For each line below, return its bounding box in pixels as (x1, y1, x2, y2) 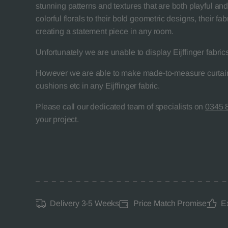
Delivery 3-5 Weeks (50, 199, 120, 208)
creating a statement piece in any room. (36, 27, 174, 36)
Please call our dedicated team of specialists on (36, 102, 206, 111)
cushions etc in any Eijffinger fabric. (36, 81, 160, 90)
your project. (36, 115, 79, 124)
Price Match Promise (133, 199, 207, 208)
